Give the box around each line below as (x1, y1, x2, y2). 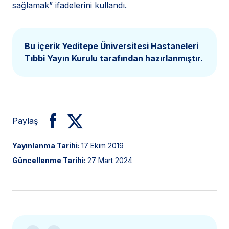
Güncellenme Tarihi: (12, 156, 87, 165)
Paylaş (12, 116, 38, 126)
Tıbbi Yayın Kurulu (25, 53, 98, 64)
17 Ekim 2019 (81, 141, 124, 150)
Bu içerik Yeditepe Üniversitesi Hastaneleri (25, 41, 198, 52)
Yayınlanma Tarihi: (12, 141, 81, 150)
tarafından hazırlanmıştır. (98, 53, 203, 64)
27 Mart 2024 (87, 156, 132, 165)
